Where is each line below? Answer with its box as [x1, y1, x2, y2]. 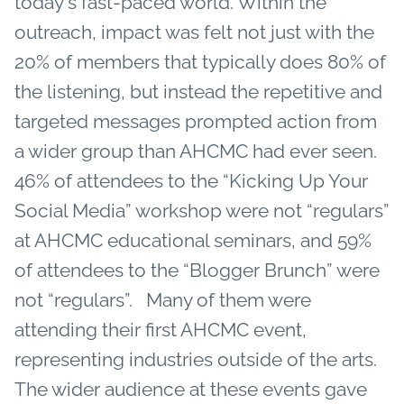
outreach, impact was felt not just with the [14, 20, 374, 43]
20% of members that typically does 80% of [14, 50, 386, 73]
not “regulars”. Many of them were [14, 288, 311, 311]
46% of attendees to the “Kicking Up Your [14, 169, 368, 192]
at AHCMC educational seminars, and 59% [14, 228, 372, 252]
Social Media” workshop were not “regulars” [14, 198, 390, 222]
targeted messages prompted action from [14, 109, 377, 133]
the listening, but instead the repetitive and [14, 79, 382, 103]
